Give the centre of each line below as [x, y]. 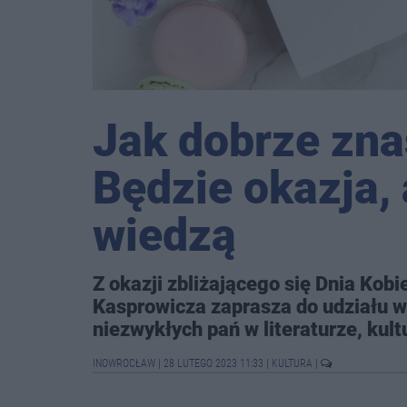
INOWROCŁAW [125, 363]
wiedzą [164, 235]
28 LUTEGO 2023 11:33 [213, 363]
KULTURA [293, 363]
